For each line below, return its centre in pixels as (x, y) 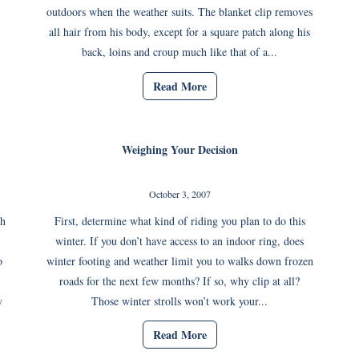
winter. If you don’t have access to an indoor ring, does (179, 240)
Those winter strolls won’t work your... (179, 301)
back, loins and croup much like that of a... (179, 52)
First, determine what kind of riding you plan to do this (179, 220)
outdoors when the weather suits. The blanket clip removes (179, 12)
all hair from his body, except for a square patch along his (179, 32)
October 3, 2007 (179, 194)
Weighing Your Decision (179, 149)
